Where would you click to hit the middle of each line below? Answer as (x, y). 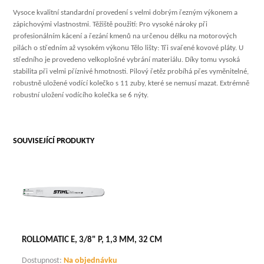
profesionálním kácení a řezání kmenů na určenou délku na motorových (125, 36)
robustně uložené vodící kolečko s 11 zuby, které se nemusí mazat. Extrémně (131, 83)
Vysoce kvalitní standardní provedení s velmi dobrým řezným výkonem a (126, 12)
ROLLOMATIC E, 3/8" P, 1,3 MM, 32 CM (92, 240)
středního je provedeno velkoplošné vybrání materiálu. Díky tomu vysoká (127, 60)
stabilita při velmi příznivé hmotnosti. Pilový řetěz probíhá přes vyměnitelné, (131, 71)
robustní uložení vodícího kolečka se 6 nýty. (81, 95)
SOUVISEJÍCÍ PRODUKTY (54, 141)
